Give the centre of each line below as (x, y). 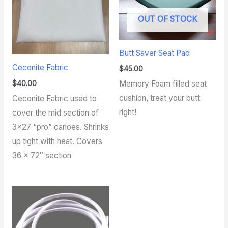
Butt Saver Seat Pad (154, 53)
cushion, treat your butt (160, 98)
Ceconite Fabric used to (54, 98)
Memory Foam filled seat (163, 84)
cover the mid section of (55, 112)
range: (74, 199)
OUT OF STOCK (167, 19)
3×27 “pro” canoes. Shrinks (60, 127)
